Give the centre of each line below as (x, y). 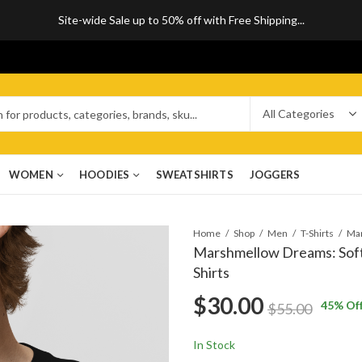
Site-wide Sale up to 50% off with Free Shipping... (181, 20)
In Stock (214, 344)
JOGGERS (275, 175)
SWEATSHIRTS (194, 175)
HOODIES (105, 175)
